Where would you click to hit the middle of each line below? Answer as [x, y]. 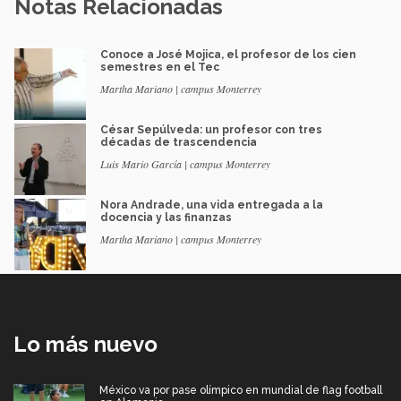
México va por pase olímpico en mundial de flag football [241, 390]
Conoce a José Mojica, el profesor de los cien [228, 54]
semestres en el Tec [160, 67]
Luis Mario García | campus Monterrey [185, 163]
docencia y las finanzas [166, 217]
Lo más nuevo [85, 344]
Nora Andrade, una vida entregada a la [212, 205]
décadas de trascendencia [179, 142]
